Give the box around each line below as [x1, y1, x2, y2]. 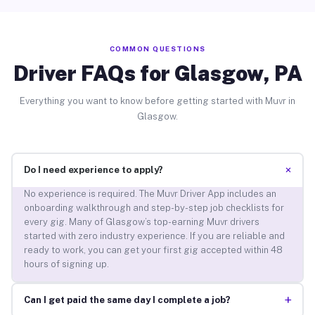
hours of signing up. [23, 259, 109, 270]
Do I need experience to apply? [23, 165, 163, 176]
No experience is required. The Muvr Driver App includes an [23, 188, 276, 200]
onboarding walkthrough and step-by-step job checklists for [23, 202, 284, 214]
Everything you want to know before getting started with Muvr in [20, 95, 295, 106]
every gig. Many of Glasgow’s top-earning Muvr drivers [23, 217, 259, 228]
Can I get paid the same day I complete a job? [23, 295, 231, 306]
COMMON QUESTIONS [109, 44, 206, 53]
